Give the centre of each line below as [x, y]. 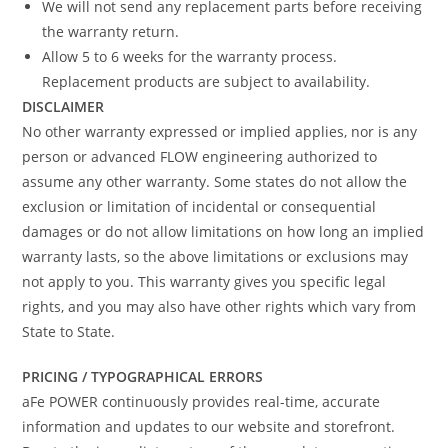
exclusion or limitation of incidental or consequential [199, 206]
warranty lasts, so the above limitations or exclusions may [215, 256]
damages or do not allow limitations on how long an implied [223, 231]
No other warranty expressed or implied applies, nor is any [220, 131]
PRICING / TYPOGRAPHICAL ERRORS [143, 376]
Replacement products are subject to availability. [206, 81]
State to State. [69, 331]
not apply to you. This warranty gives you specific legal [204, 281]
